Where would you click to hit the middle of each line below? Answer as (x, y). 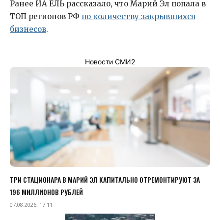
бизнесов (28, 29)
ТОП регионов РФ (46, 16)
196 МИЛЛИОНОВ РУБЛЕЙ (46, 192)
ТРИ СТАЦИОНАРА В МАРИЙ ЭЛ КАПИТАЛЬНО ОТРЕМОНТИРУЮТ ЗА (105, 179)
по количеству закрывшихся (138, 16)
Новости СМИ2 (110, 62)
